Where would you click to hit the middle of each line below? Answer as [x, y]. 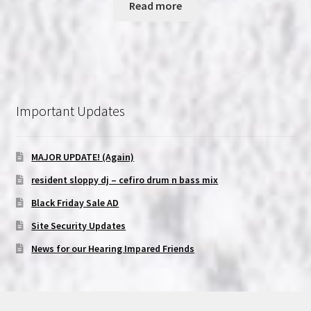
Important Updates [70, 111]
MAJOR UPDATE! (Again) [83, 157]
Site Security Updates [79, 225]
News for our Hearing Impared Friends [113, 248]
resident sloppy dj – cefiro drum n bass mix [125, 179]
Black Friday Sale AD [75, 202]
